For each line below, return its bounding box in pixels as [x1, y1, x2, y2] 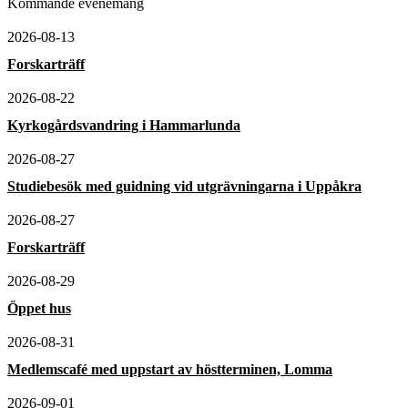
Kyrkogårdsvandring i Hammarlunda [7, 117, 240, 133]
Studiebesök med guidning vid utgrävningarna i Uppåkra [7, 178, 362, 194]
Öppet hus [7, 300, 71, 316]
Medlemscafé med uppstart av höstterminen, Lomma [7, 361, 332, 377]
